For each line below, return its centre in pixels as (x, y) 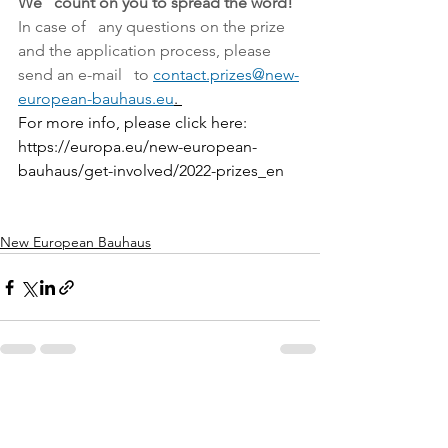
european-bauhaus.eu (96, 99)
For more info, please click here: (134, 123)
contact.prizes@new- (226, 75)
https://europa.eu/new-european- (137, 147)
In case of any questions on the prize (153, 27)
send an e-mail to (85, 75)
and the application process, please (146, 51)
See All (298, 400)
